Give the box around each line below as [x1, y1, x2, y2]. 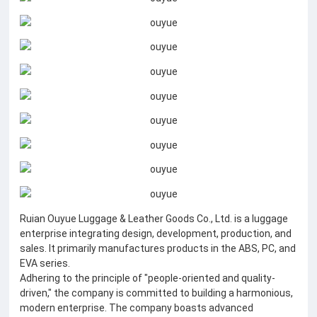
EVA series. [20, 255, 71, 270]
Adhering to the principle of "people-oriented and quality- [20, 270, 276, 284]
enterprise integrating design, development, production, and [20, 226, 292, 240]
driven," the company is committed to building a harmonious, [20, 285, 294, 299]
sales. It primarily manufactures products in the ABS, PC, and [20, 241, 296, 255]
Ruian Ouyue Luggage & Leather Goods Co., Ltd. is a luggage [20, 211, 289, 225]
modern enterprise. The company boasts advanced [20, 300, 254, 314]
